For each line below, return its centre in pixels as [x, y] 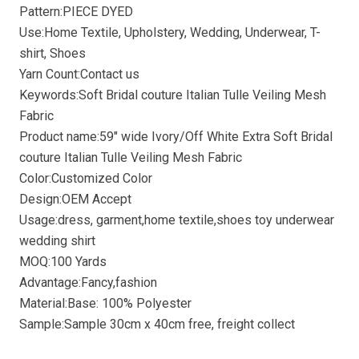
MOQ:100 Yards [63, 262]
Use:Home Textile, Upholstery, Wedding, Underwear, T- [170, 33]
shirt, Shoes [52, 54]
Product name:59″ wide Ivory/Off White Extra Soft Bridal [176, 137]
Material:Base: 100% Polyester [105, 304]
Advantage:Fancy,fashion [88, 283]
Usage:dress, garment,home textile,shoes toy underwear [177, 220]
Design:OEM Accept [75, 200]
